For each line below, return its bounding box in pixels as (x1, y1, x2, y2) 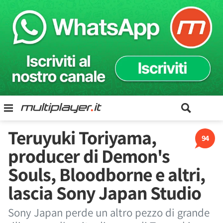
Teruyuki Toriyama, (8, 125, 156, 150)
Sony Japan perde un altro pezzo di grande (8, 205, 210, 220)
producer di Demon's (8, 143, 170, 168)
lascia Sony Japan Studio (8, 180, 201, 205)
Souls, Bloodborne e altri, (8, 162, 205, 187)
